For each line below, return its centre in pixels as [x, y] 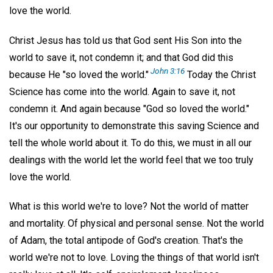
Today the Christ [220, 74]
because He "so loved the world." [79, 74]
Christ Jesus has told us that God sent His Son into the [126, 40]
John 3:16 [168, 70]
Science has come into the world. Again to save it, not [122, 91]
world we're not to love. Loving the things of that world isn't [134, 258]
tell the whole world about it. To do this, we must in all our [130, 143]
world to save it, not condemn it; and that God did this [121, 57]
